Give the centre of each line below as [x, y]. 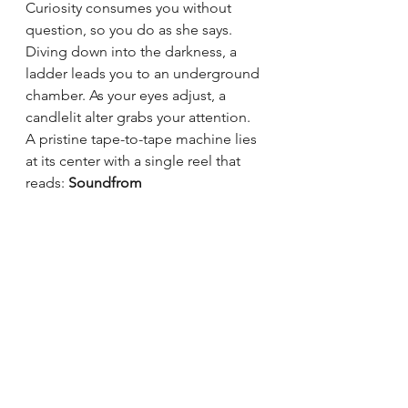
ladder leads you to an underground [144, 73]
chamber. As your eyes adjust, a [127, 95]
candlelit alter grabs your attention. [140, 117]
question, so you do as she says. [131, 29]
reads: [47, 182]
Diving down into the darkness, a [133, 51]
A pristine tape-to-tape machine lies [143, 138]
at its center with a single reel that [135, 160]
